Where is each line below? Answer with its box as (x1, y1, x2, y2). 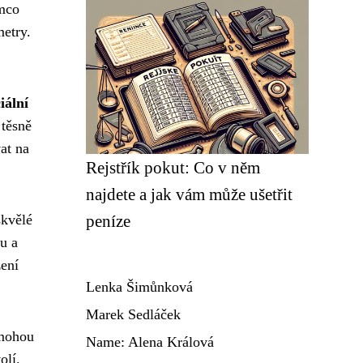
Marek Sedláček (86, 306, 181, 322)
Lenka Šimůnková (86, 279, 193, 295)
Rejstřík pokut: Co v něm (86, 158, 260, 177)
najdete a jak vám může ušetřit (86, 185, 293, 203)
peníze (86, 211, 130, 230)
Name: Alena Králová (86, 334, 214, 350)
